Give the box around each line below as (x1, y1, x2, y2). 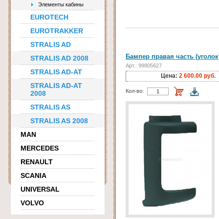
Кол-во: (126, 88, 144, 94)
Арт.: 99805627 (126, 63, 162, 69)
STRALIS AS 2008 (30, 117, 88, 125)
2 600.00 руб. (179, 72, 216, 80)
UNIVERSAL (21, 185, 60, 193)
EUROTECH (30, 13, 68, 21)
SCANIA (21, 172, 46, 179)
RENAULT (21, 158, 53, 166)
